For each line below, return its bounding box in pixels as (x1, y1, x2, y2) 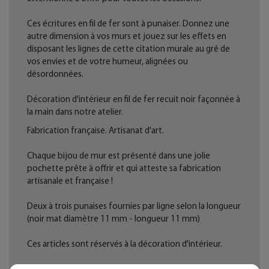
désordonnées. (27, 68, 83, 80)
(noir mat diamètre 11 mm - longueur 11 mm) (27, 213, 200, 225)
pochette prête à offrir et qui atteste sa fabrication (27, 163, 221, 174)
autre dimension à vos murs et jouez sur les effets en (27, 31, 226, 42)
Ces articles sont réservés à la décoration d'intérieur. (27, 238, 222, 250)
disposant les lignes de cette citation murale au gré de (27, 43, 230, 55)
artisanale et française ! (27, 175, 113, 187)
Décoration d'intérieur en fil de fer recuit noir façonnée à (27, 94, 240, 105)
